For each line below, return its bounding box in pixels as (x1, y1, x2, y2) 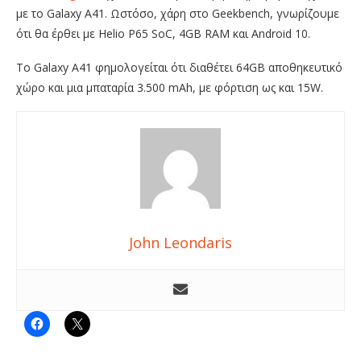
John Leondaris (129, 233, 232, 253)
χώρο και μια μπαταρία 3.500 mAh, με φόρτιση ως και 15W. (16, 80, 323, 96)
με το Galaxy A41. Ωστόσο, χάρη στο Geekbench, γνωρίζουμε (16, 6, 339, 22)
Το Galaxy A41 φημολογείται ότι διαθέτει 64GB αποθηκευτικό (16, 60, 342, 76)
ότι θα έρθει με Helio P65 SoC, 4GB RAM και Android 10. (16, 26, 310, 42)
